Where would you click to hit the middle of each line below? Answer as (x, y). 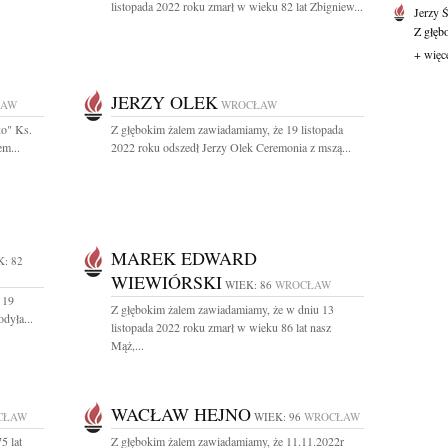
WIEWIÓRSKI (166, 282)
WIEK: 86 (248, 284)
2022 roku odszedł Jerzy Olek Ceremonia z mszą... (231, 147)
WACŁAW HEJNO (181, 414)
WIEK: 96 (277, 416)
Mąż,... (127, 345)
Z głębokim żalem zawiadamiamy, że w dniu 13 (222, 309)
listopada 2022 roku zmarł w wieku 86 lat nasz (221, 327)
